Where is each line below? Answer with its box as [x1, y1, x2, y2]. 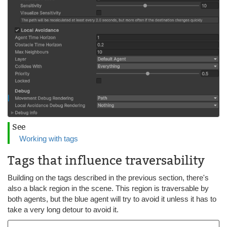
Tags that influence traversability [8, 153, 205, 168]
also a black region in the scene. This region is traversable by [8, 184, 209, 193]
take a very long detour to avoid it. [8, 205, 119, 214]
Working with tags [19, 134, 78, 143]
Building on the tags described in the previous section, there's [8, 173, 209, 182]
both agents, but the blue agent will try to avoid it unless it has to [8, 195, 216, 204]
